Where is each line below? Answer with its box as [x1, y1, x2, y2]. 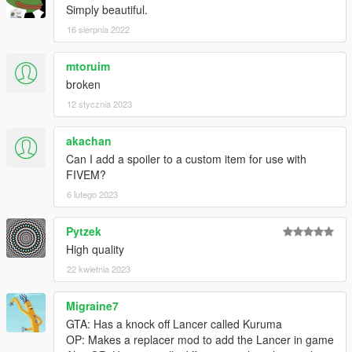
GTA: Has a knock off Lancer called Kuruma [66, 316, 282, 332]
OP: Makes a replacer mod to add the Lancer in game [66, 332, 334, 348]
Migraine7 [66, 298, 119, 314]
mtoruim [66, 58, 110, 75]
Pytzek [66, 223, 101, 240]
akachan [66, 133, 112, 149]
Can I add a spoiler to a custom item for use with [66, 151, 306, 167]
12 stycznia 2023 [67, 97, 132, 111]
